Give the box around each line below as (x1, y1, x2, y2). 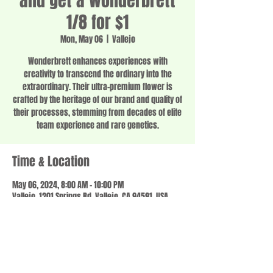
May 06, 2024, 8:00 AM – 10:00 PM (12, 179, 124, 192)
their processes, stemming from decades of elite (13, 106, 182, 119)
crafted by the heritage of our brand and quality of (13, 93, 182, 107)
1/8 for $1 (66, 10, 129, 35)
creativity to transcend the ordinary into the (23, 68, 172, 81)
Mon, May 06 (60, 33, 103, 46)
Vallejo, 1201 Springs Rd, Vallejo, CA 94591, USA (12, 190, 168, 204)
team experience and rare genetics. (36, 119, 159, 132)
